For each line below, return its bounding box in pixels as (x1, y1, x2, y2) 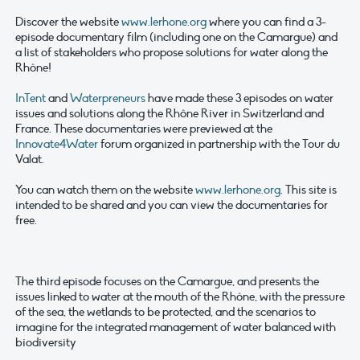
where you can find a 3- (207, 14, 326, 30)
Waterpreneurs (70, 91, 145, 106)
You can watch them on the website (15, 182, 195, 198)
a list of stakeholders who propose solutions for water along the (15, 45, 328, 60)
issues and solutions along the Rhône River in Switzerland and (15, 106, 324, 121)
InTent (15, 91, 46, 106)
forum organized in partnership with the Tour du (98, 137, 340, 152)
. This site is (280, 182, 337, 198)
